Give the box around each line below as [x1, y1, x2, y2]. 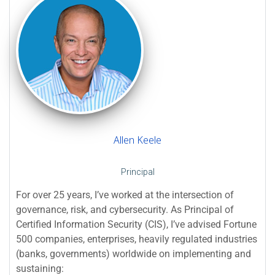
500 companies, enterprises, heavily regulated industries [16, 233, 257, 246]
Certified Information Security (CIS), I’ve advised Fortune [16, 219, 257, 231]
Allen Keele [114, 133, 161, 147]
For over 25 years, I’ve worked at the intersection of [16, 189, 234, 201]
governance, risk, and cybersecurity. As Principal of [16, 204, 234, 216]
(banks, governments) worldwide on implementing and [16, 248, 251, 260]
